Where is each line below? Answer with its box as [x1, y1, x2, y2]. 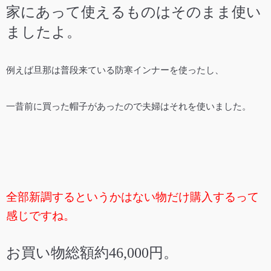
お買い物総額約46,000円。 [6, 245, 178, 261]
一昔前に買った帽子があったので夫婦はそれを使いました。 [6, 102, 251, 112]
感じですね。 [6, 209, 75, 223]
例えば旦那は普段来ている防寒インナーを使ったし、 [6, 65, 224, 76]
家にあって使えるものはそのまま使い [6, 4, 261, 21]
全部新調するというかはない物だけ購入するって [6, 191, 259, 204]
